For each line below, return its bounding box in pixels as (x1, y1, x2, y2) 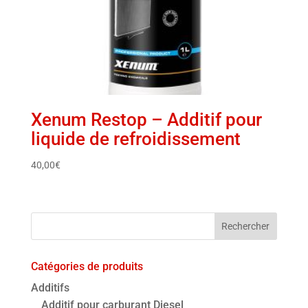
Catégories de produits (30, 259, 143, 273)
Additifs (30, 280, 69, 294)
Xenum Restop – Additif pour (30, 109, 262, 130)
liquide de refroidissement (30, 128, 241, 149)
